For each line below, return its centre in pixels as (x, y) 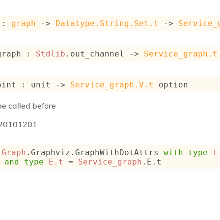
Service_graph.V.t (112, 84)
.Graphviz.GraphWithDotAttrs (95, 152)
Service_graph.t (181, 54)
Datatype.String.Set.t (107, 24)
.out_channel (97, 54)
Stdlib (51, 54)
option (171, 84)
